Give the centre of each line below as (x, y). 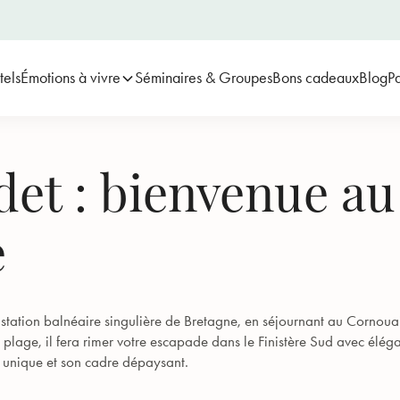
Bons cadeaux (315, 78)
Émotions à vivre (70, 78)
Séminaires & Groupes (203, 78)
